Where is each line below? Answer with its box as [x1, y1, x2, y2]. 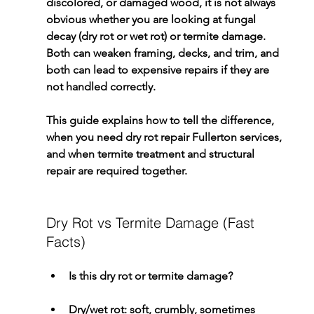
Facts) [46, 233, 86, 251]
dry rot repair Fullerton [125, 130, 237, 144]
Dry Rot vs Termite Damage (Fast [46, 214, 259, 232]
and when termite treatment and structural [46, 147, 257, 161]
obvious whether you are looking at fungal [46, 13, 259, 27]
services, [236, 130, 285, 144]
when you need [46, 130, 125, 144]
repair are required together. [46, 164, 187, 178]
